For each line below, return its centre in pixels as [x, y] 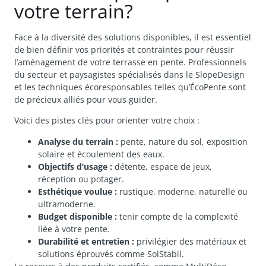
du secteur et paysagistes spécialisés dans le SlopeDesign [129, 75]
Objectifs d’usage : [75, 166]
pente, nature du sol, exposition [183, 141]
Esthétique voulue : [77, 191]
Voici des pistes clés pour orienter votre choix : [107, 121]
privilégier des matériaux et [190, 241]
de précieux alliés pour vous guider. [86, 100]
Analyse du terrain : [78, 141]
